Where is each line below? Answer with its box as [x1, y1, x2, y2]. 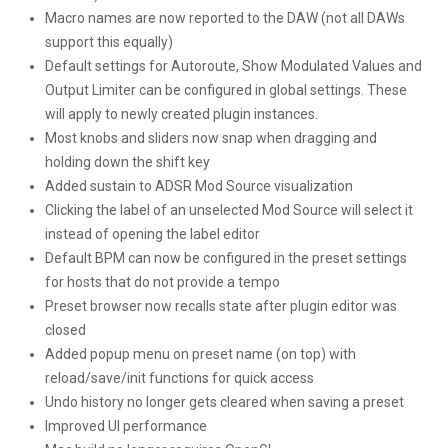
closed [45, 322, 86, 339]
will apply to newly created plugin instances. [45, 106, 318, 123]
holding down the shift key [45, 154, 210, 171]
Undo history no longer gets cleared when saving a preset [45, 394, 404, 411]
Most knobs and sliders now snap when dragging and [45, 130, 377, 147]
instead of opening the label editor [45, 226, 260, 243]
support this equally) [45, 34, 173, 51]
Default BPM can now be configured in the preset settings [45, 250, 407, 267]
